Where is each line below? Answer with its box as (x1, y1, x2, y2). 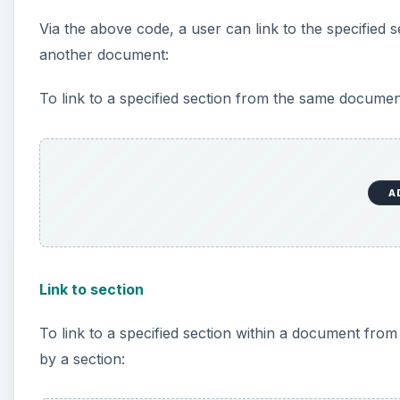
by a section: (39, 349, 125, 368)
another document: (39, 46, 169, 64)
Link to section (39, 279, 144, 298)
